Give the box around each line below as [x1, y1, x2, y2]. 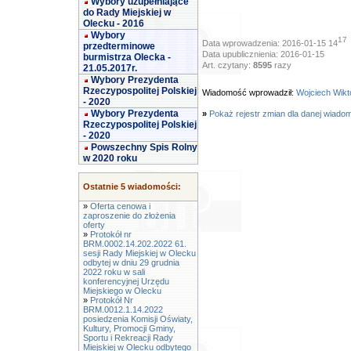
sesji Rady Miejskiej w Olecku [83, 248, 196, 258]
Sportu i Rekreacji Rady [83, 333, 173, 342]
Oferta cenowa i [90, 201, 150, 211]
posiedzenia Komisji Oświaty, [83, 314, 193, 324]
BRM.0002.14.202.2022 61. [83, 239, 186, 248]
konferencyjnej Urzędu [83, 277, 169, 286]
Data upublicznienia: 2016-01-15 [202, 49, 324, 59]
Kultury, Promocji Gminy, [83, 324, 175, 333]
